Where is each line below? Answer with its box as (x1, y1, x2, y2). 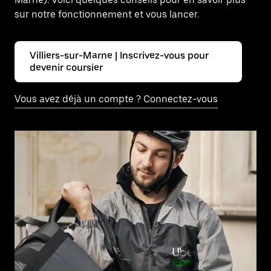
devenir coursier (30, 62, 103, 73)
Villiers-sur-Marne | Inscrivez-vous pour (30, 50, 209, 61)
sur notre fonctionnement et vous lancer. (15, 8, 199, 20)
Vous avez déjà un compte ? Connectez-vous (15, 93, 218, 105)
